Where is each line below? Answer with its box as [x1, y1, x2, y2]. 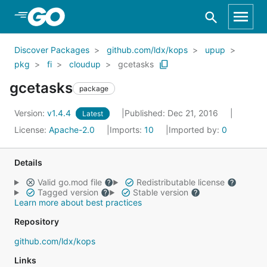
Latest [82, 109, 103, 118]
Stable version [130, 187, 191, 197]
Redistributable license [133, 177, 227, 187]
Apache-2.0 [49, 125, 95, 135]
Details [14, 157, 42, 167]
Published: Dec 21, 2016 [125, 108, 221, 118]
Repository [14, 216, 59, 226]
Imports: [110, 125, 144, 135]
